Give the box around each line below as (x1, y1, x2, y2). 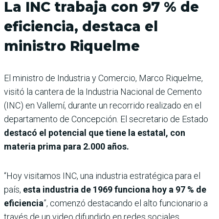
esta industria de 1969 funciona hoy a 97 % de (23, 184, 206, 195)
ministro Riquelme (4, 38, 140, 55)
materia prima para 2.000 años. (4, 141, 129, 152)
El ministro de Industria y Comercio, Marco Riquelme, (4, 73, 203, 84)
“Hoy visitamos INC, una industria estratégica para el (4, 171, 200, 181)
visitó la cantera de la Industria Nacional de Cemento (4, 87, 202, 97)
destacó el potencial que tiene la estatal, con (4, 128, 185, 138)
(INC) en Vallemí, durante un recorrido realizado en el (4, 100, 201, 111)
